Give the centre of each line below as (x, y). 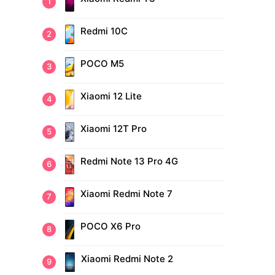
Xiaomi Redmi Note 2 (127, 259)
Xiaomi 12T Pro (113, 129)
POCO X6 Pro (110, 227)
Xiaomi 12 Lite (111, 96)
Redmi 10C (104, 31)
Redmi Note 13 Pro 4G (129, 161)
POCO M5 (102, 64)
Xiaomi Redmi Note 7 (127, 194)
